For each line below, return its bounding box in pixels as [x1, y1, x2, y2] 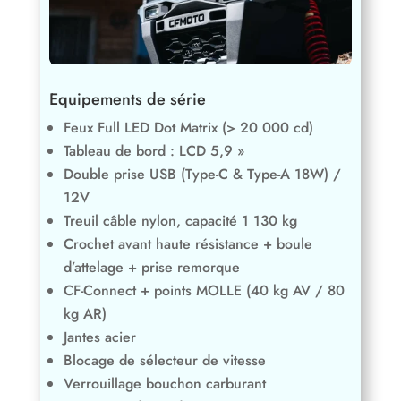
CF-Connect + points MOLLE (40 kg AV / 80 [63, 279, 345, 301]
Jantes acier [63, 326, 136, 347]
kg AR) [63, 303, 107, 324]
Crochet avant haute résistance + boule [63, 233, 312, 254]
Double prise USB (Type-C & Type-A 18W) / [63, 163, 341, 184]
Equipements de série [48, 87, 206, 111]
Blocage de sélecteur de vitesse [63, 349, 266, 371]
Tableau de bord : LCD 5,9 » [63, 140, 244, 161]
